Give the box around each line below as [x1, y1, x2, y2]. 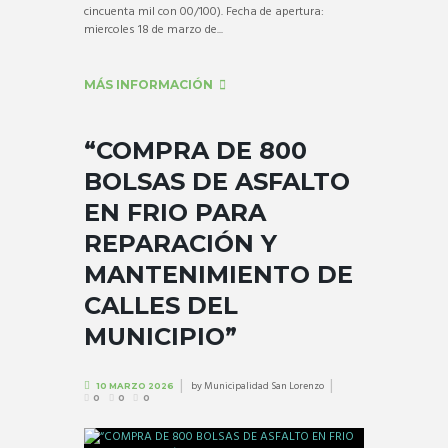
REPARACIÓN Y [84, 229, 277, 259]
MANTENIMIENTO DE [84, 260, 353, 290]
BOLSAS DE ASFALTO [84, 167, 350, 197]
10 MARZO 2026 [95, 380, 174, 391]
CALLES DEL [84, 291, 238, 321]
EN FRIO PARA [84, 198, 266, 228]
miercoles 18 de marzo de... [84, 19, 223, 40]
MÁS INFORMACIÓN [84, 76, 213, 92]
